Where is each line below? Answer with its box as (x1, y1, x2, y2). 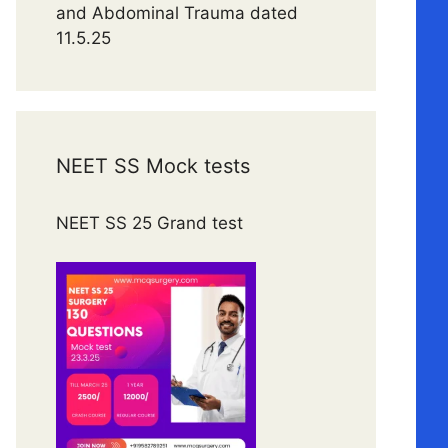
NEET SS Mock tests (56, 154, 250, 178)
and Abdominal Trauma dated (56, 3, 298, 23)
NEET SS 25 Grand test (56, 213, 248, 233)
